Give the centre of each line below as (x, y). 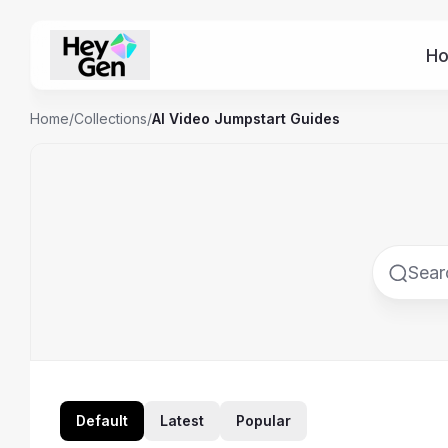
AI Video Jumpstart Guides (246, 118)
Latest (182, 420)
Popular (263, 420)
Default (102, 420)
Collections (110, 118)
